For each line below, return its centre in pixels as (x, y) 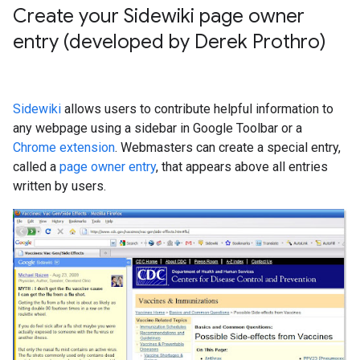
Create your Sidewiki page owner (159, 16)
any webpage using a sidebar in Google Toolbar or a (157, 129)
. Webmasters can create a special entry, (228, 148)
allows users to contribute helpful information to (197, 109)
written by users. (59, 186)
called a (36, 167)
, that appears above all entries (242, 167)
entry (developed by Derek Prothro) (170, 42)
